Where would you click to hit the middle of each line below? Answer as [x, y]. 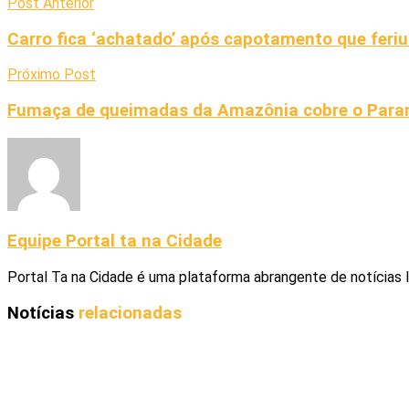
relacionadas [130, 313]
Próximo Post [52, 75]
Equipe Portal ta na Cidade [115, 241]
